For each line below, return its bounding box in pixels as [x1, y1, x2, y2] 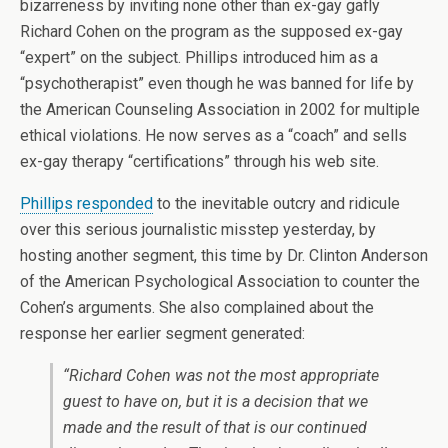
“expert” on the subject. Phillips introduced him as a [20, 48, 378, 67]
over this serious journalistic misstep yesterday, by [20, 220, 376, 239]
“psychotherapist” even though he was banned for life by [20, 74, 414, 93]
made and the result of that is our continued [63, 418, 367, 437]
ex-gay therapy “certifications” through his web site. [20, 152, 379, 171]
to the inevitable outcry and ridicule [153, 194, 400, 213]
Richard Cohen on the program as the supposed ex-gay [20, 22, 403, 41]
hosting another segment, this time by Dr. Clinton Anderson [20, 246, 428, 265]
